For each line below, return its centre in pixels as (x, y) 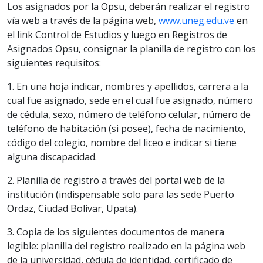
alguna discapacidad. (52, 156)
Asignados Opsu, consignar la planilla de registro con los (131, 48)
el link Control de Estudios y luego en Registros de (117, 34)
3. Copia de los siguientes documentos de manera (116, 232)
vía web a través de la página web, (83, 20)
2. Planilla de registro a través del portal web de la (116, 180)
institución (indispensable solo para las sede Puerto (121, 194)
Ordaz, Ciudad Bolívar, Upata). (73, 208)
